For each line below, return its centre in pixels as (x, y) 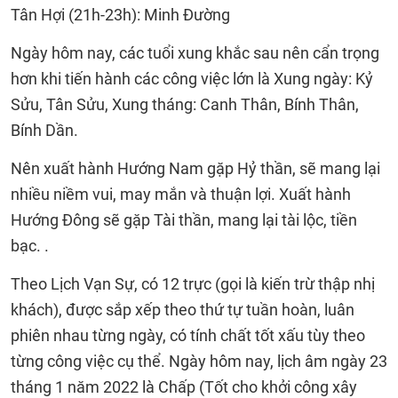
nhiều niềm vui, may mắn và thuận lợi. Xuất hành (181, 194)
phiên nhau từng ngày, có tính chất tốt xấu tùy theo (188, 335)
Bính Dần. (44, 130)
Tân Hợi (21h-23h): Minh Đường (120, 15)
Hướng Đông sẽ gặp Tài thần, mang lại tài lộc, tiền (184, 220)
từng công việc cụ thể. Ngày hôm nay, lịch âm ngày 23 (199, 361)
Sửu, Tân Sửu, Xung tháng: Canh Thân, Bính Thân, (185, 104)
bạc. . (30, 246)
